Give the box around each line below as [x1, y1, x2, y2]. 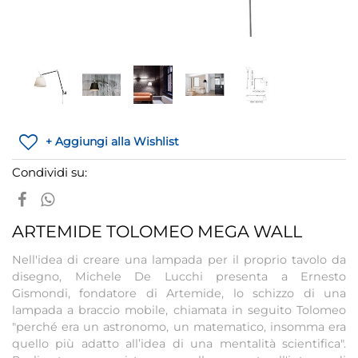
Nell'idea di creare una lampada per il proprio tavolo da [12, 253, 346, 267]
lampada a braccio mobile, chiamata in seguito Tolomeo [12, 303, 346, 317]
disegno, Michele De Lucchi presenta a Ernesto [12, 269, 346, 284]
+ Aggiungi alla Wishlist [46, 134, 179, 149]
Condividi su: [12, 165, 87, 180]
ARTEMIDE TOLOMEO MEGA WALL [12, 221, 302, 241]
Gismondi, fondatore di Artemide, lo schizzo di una [12, 286, 346, 300]
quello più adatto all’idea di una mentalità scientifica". [12, 336, 346, 351]
